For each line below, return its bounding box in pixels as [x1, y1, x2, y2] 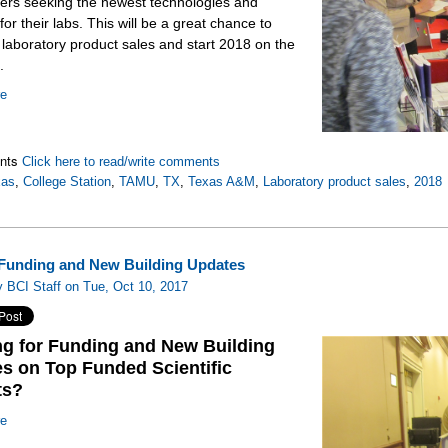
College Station [23, 174, 112, 190]
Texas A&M [188, 174, 256, 190]
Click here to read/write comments [22, 154, 221, 170]
